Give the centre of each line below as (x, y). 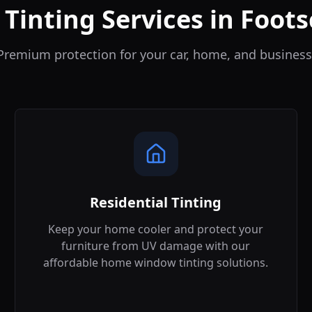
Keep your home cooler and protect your (156, 229)
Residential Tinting (156, 202)
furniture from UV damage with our (156, 246)
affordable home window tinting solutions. (156, 263)
